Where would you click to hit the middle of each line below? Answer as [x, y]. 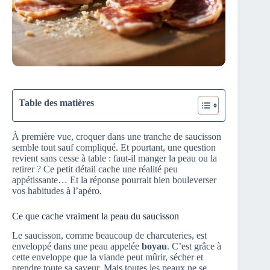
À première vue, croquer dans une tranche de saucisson [117, 136]
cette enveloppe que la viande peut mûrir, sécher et [108, 257]
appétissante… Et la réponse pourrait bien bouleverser [114, 180]
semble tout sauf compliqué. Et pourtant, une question [114, 147]
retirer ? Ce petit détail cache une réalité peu [95, 169]
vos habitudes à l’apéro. [57, 190]
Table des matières [56, 102]
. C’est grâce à [194, 246]
